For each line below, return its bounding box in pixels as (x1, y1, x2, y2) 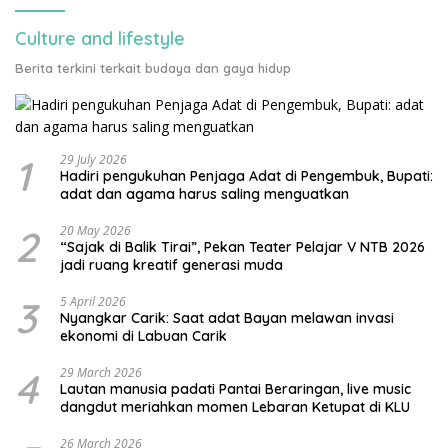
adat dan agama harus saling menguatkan (60, 184, 349, 203)
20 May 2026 (60, 221, 131, 239)
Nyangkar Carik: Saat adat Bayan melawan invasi (60, 308, 394, 327)
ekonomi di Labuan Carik (60, 326, 227, 345)
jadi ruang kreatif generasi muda (60, 255, 283, 274)
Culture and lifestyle (15, 26, 185, 50)
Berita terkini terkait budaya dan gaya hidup (15, 59, 291, 76)
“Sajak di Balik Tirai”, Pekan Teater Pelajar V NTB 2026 (60, 237, 425, 256)
